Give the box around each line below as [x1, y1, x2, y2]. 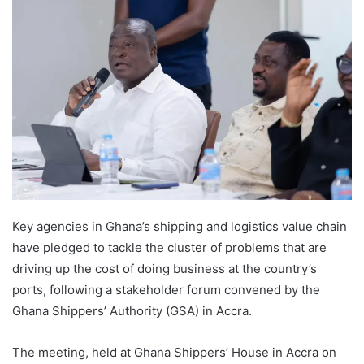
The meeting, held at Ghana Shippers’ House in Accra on [12, 344, 336, 361]
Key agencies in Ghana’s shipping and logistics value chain [12, 219, 347, 235]
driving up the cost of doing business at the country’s [12, 261, 317, 277]
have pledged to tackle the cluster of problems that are [12, 240, 327, 256]
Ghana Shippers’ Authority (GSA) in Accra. [12, 303, 252, 319]
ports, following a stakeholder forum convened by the [12, 282, 320, 298]
